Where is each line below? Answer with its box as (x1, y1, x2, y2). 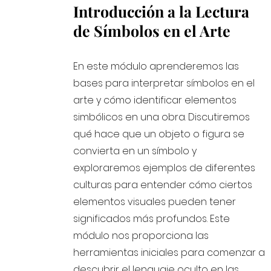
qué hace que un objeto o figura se (73, 127, 245, 141)
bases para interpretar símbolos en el (73, 76, 255, 90)
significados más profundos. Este (73, 212, 230, 226)
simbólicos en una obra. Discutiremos (73, 110, 250, 124)
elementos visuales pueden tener (73, 195, 237, 209)
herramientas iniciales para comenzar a (73, 246, 266, 260)
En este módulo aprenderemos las (73, 59, 240, 73)
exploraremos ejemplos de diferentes (73, 161, 256, 175)
